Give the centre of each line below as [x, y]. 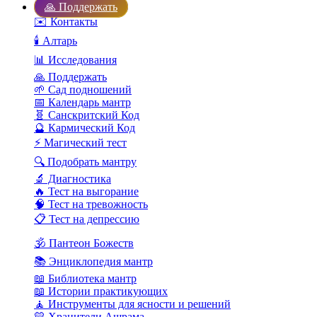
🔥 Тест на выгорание [86, 192]
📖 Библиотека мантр [85, 279]
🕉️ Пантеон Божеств [84, 243]
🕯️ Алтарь [56, 41]
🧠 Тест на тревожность [91, 204]
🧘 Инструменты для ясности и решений [132, 304]
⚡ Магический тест [80, 143]
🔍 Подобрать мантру [85, 162]
